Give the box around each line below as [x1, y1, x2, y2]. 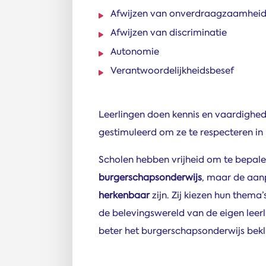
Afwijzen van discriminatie [110, 26, 227, 39]
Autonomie [110, 45, 159, 58]
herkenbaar [99, 189, 150, 201]
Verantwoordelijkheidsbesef [110, 64, 234, 77]
